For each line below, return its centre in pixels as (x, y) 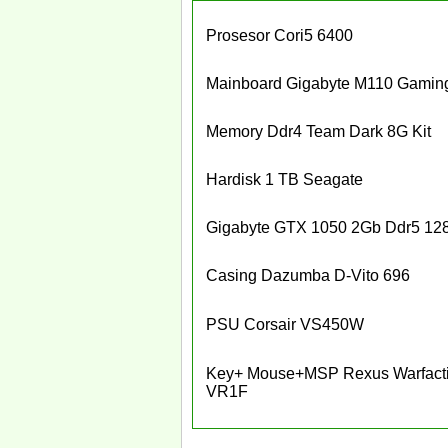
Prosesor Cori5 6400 (279, 35)
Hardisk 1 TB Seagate (284, 179)
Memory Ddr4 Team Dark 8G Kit (318, 131)
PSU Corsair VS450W (285, 324)
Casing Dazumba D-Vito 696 (308, 275)
